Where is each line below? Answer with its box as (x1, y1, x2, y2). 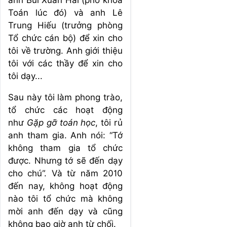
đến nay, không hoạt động (8, 180, 123, 191)
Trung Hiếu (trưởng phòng (8, 20, 123, 30)
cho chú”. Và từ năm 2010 (8, 168, 123, 178)
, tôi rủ (95, 117, 123, 128)
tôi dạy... (8, 70, 43, 81)
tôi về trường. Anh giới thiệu (8, 45, 123, 56)
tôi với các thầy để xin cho (8, 58, 123, 68)
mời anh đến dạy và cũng (8, 206, 123, 216)
